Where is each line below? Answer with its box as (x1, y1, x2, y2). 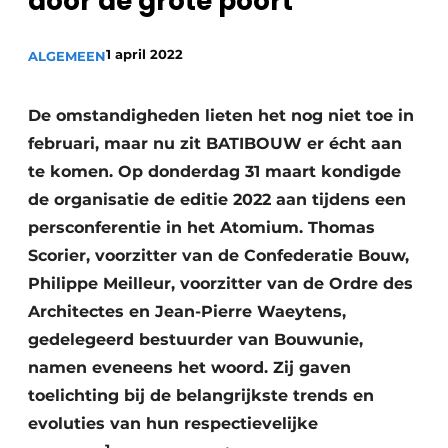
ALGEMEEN (28, 48, 106, 64)
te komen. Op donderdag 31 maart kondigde (28, 162, 401, 181)
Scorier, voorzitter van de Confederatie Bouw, (28, 246, 409, 265)
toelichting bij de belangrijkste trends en (28, 386, 374, 405)
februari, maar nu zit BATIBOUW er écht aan (28, 134, 402, 153)
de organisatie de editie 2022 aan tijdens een (28, 190, 406, 209)
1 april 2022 (106, 46, 183, 62)
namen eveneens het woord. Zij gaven (28, 358, 351, 377)
